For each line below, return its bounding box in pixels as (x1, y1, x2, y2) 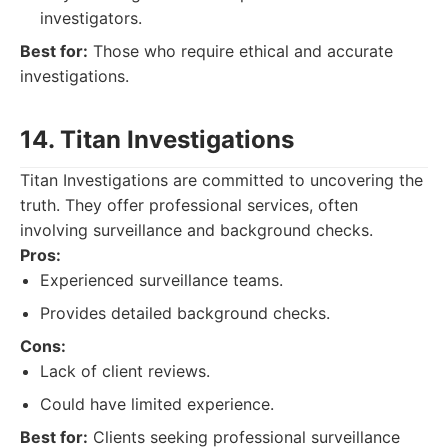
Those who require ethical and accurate (88, 41, 393, 61)
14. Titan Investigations (20, 125, 294, 154)
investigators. (40, 8, 142, 28)
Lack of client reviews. (40, 361, 210, 381)
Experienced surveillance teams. (40, 270, 283, 290)
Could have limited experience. (40, 394, 274, 414)
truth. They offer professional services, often (20, 195, 358, 215)
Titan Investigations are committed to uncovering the (20, 170, 423, 190)
